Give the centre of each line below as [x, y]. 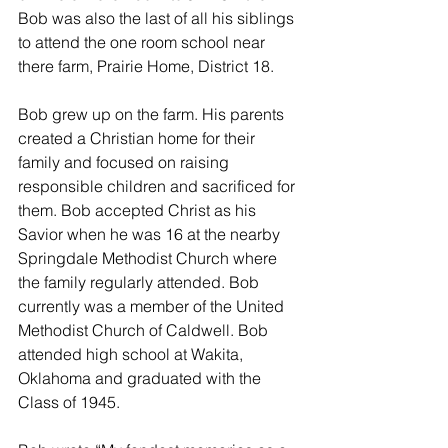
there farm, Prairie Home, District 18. [146, 66]
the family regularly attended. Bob [140, 282]
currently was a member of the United [153, 306]
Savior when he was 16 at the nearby [151, 234]
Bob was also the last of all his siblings [158, 18]
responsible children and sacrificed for [158, 186]
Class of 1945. [69, 402]
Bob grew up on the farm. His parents [153, 114]
